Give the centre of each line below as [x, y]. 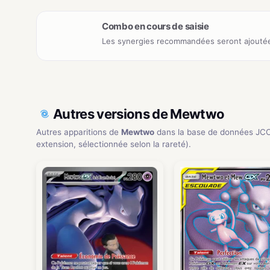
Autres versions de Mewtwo [139, 114]
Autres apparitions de [79, 132]
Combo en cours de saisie [155, 26]
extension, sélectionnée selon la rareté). [114, 144]
